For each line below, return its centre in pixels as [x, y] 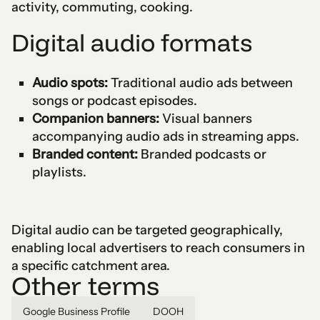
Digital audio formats [132, 42]
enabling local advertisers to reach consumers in [158, 248]
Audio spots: [70, 83]
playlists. [59, 172]
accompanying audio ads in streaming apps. [165, 136]
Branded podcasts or [202, 154]
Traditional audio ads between [200, 83]
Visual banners [205, 119]
